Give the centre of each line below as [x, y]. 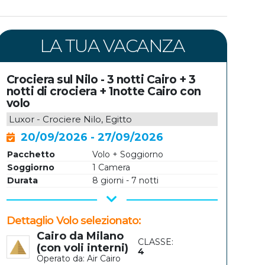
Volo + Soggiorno [127, 155]
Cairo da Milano [80, 236]
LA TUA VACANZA [112, 46]
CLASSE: [156, 242]
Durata [22, 181]
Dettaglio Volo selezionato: [74, 221]
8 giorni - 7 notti [125, 181]
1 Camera [111, 168]
